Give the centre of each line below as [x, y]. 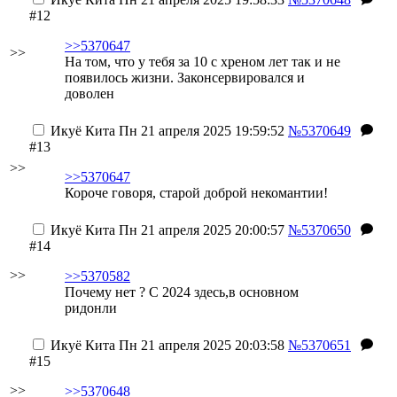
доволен [90, 93]
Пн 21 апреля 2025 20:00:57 [200, 230]
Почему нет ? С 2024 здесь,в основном [182, 292]
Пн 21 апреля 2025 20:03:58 [200, 345]
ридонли [91, 308]
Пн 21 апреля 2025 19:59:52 [200, 131]
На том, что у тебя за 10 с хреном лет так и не [202, 62]
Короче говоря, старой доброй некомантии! [196, 193]
